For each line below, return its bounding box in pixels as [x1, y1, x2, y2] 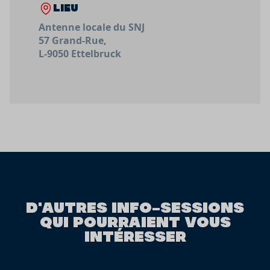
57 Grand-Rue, [39, 33, 107, 47]
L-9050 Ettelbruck [39, 46, 121, 60]
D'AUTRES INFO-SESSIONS [26, 197, 244, 216]
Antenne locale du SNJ [39, 20, 145, 34]
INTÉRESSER [84, 226, 186, 245]
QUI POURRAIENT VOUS [39, 212, 231, 231]
